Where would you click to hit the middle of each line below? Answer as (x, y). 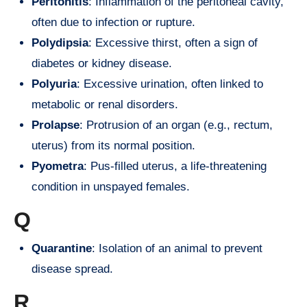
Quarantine (62, 249)
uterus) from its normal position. (113, 145)
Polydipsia (60, 42)
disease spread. (72, 269)
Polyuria (54, 84)
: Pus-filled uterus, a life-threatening (175, 166)
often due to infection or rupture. (113, 22)
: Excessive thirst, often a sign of (173, 42)
